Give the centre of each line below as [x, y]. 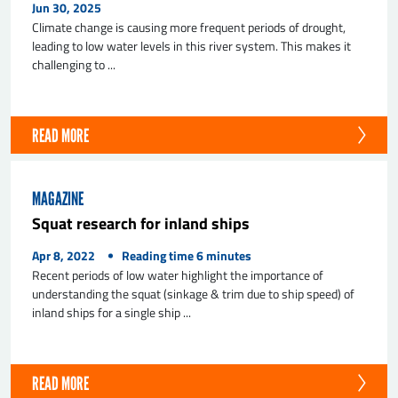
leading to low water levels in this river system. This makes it [191, 46]
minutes [229, 255]
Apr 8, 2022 [64, 255]
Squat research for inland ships [141, 223]
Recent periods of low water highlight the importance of [178, 275]
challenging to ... [74, 64]
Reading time [158, 255]
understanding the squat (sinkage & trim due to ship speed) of [193, 294]
